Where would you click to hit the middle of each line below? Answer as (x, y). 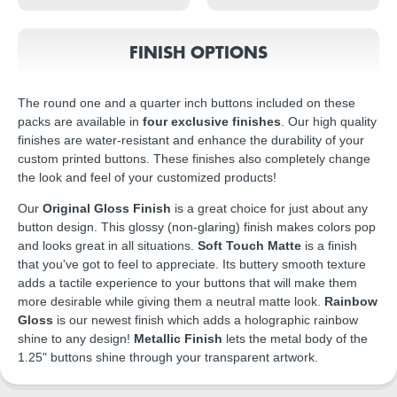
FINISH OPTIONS (198, 52)
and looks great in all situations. (108, 245)
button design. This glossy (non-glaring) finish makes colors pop (197, 227)
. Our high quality (329, 121)
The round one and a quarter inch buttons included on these (187, 103)
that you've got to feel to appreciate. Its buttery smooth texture (192, 264)
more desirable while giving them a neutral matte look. (171, 301)
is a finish (329, 245)
